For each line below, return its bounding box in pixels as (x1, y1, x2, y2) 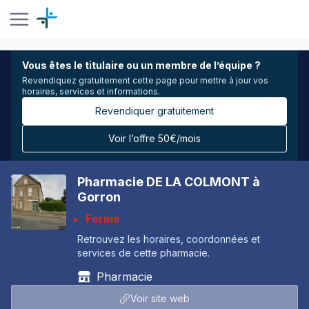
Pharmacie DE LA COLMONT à (77, 175, 260, 189)
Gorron (77, 190, 121, 204)
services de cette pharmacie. (77, 247, 210, 259)
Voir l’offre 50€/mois (108, 132, 201, 144)
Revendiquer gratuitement (95, 105, 214, 117)
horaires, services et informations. (22, 86, 160, 97)
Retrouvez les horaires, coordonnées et (77, 233, 260, 245)
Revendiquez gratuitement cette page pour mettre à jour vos (22, 75, 268, 86)
